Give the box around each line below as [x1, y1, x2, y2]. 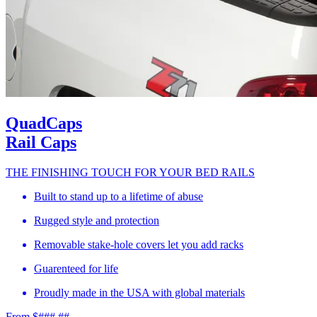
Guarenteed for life [34, 262, 118, 275]
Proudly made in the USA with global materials [34, 286, 245, 299]
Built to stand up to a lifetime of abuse [34, 190, 203, 202]
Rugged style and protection [34, 214, 159, 226]
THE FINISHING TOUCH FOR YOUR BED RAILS [6, 166, 255, 178]
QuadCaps [6, 113, 82, 132]
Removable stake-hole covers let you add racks [34, 238, 243, 250]
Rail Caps [6, 132, 76, 151]
